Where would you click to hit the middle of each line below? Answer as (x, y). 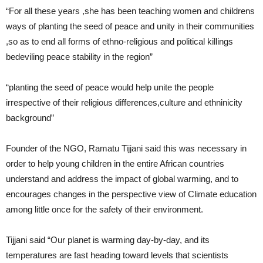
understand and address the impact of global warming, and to (122, 179)
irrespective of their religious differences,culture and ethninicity (124, 102)
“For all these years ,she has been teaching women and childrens (130, 11)
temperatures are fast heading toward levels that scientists (117, 255)
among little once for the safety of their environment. (104, 209)
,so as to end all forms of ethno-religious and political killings (119, 41)
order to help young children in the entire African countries (115, 163)
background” (30, 118)
